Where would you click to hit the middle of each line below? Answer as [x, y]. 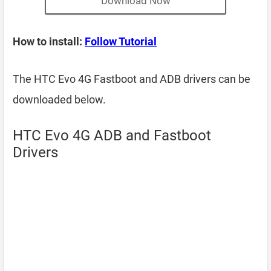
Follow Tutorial [121, 41]
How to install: [49, 41]
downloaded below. [59, 100]
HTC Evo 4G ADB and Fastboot [112, 135]
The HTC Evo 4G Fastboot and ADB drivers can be [132, 79]
